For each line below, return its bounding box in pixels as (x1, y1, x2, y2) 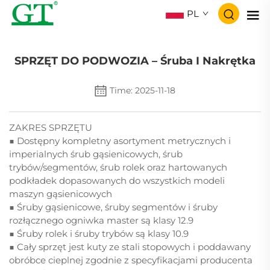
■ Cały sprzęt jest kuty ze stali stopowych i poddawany (9, 240, 251, 253)
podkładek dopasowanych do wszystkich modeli (9, 174, 225, 186)
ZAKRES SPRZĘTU (9, 121, 92, 133)
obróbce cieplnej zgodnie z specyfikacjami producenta (9, 254, 253, 266)
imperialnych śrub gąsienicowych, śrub (9, 148, 183, 160)
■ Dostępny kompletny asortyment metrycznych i (9, 134, 231, 146)
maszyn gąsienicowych (9, 187, 112, 199)
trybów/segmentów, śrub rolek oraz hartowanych (9, 161, 227, 173)
